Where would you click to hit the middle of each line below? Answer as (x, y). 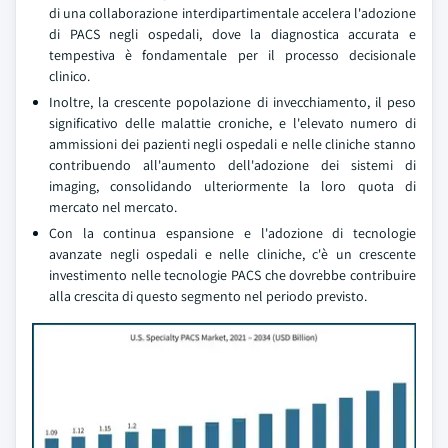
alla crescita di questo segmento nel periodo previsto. (208, 296)
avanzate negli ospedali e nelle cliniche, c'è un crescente (232, 254)
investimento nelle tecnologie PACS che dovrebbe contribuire (232, 275)
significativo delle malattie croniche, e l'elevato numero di (232, 123)
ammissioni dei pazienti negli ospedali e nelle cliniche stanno (232, 144)
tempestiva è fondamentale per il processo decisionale (232, 55)
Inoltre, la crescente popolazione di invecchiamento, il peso (232, 102)
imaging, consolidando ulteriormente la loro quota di (232, 186)
